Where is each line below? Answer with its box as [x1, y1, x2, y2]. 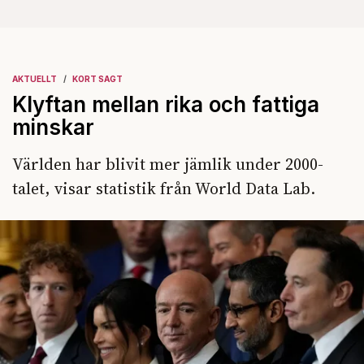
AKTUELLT [12, 74, 57, 84]
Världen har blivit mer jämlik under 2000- [12, 153, 323, 175]
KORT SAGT [72, 74, 123, 84]
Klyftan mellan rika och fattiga [12, 92, 319, 117]
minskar [12, 115, 100, 140]
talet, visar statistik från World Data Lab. [12, 177, 315, 200]
